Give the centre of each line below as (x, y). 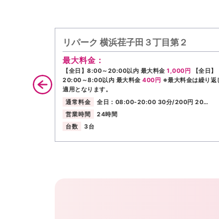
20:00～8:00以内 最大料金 (102, 80)
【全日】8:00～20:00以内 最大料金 (115, 70)
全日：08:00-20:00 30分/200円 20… (153, 102)
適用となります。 (87, 89)
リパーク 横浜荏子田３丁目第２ (125, 42)
